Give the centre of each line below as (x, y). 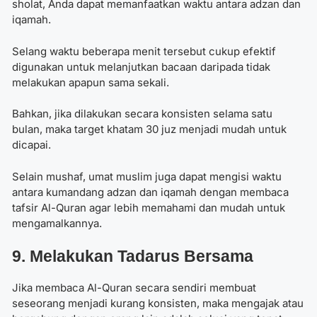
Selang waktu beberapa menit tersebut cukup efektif (144, 51)
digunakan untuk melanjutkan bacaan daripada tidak (141, 67)
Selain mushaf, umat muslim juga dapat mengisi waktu (147, 176)
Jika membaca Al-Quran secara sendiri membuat (134, 288)
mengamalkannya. (57, 223)
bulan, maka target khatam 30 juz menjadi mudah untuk (149, 129)
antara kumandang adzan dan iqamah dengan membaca (150, 192)
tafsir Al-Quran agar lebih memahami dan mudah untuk (149, 207)
